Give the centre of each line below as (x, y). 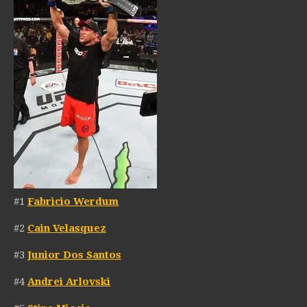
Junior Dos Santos (74, 255)
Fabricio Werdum (73, 202)
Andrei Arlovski (69, 282)
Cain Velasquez (67, 229)
